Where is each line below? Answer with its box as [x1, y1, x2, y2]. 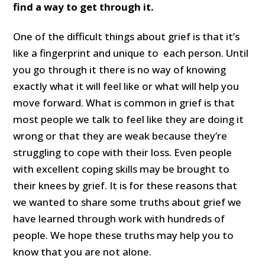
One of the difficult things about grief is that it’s [13, 29, 240, 43]
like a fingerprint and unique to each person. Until [13, 46, 249, 60]
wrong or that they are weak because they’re [13, 128, 228, 143]
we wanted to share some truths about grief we [13, 195, 242, 209]
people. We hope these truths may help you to [13, 228, 234, 242]
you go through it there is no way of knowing [13, 62, 227, 76]
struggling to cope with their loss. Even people [13, 145, 232, 159]
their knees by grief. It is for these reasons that [13, 178, 238, 192]
